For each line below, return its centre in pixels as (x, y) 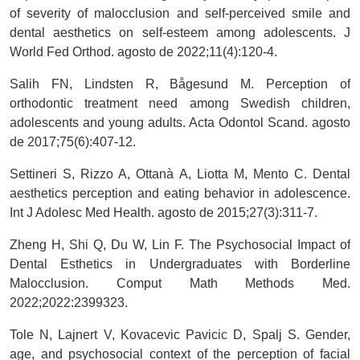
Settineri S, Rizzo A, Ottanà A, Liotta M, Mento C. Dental (180, 174)
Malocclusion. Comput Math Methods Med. (180, 284)
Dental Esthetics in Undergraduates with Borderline (180, 264)
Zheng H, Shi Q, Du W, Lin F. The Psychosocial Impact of (180, 245)
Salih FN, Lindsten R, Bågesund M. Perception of (180, 84)
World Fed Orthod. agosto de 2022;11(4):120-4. (143, 52)
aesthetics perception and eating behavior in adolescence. (180, 194)
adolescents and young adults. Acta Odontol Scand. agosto (180, 123)
